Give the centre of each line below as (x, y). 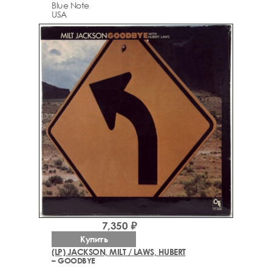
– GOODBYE (73, 260)
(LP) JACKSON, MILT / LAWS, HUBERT (119, 251)
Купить (94, 239)
